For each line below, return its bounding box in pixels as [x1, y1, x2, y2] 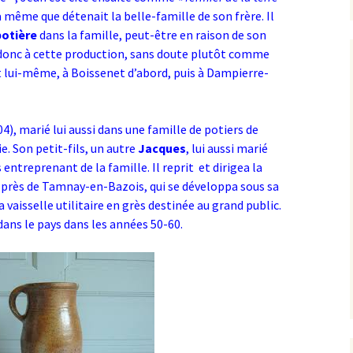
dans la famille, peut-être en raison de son [37, 27, 266, 43]
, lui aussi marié [186, 140, 268, 156]
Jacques [138, 140, 186, 156]
